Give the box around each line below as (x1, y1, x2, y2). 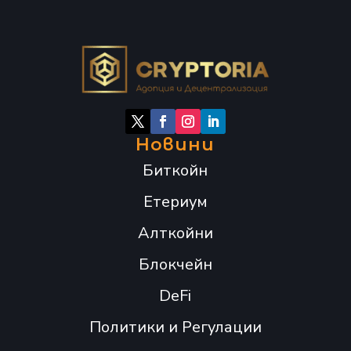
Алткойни (137, 223, 213, 244)
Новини (136, 134, 215, 156)
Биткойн (143, 160, 208, 182)
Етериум (143, 191, 208, 213)
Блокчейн (138, 254, 212, 276)
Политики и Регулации (89, 317, 262, 338)
